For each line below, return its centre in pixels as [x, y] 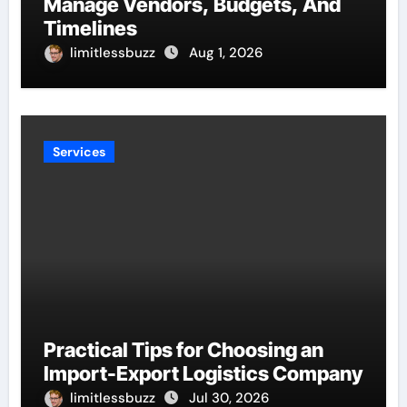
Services [79, 151]
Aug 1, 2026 [225, 52]
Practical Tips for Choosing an [183, 349]
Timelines [90, 28]
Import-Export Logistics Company [203, 373]
